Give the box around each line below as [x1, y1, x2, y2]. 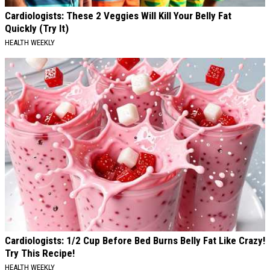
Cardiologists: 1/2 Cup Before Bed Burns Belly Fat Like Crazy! [5, 234, 265, 247]
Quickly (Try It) [5, 22, 69, 35]
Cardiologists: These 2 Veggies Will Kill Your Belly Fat [5, 10, 231, 22]
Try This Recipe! [5, 247, 75, 260]
